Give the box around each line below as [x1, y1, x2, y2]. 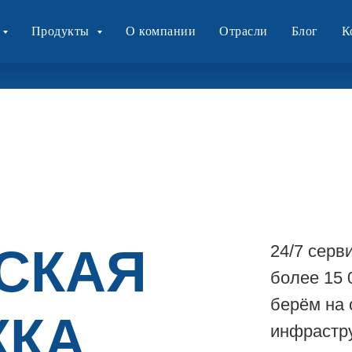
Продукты [31, 24, 93, 38]
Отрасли [219, 24, 268, 38]
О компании [126, 24, 196, 38]
